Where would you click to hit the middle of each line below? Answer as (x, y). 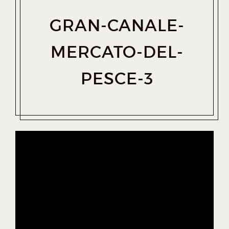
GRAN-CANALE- (117, 26)
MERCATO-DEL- (117, 52)
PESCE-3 (117, 79)
